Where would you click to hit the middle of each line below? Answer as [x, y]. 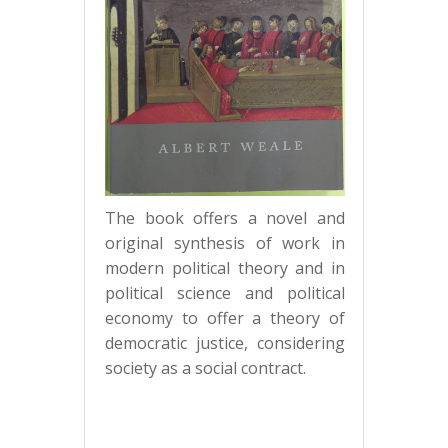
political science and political [225, 292]
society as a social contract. [205, 367]
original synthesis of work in [225, 242]
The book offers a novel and [225, 217]
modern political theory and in [225, 267]
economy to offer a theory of [225, 317]
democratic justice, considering [225, 342]
